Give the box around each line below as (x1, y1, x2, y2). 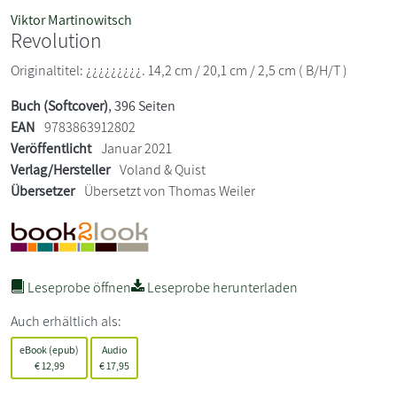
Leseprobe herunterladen (144, 278, 298, 298)
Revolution (11, 27, 102, 55)
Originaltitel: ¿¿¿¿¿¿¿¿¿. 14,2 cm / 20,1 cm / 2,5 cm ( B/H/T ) (11, 61, 347, 81)
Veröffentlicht (11, 139, 91, 159)
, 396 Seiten (108, 97, 175, 116)
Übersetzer (11, 182, 74, 201)
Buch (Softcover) (11, 97, 108, 116)
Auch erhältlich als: (11, 312, 121, 331)
